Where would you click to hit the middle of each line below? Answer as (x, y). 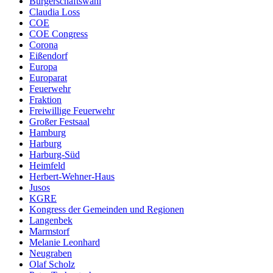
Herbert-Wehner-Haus (72, 176)
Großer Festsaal (59, 121)
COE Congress (58, 34)
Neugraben (51, 253)
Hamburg (48, 132)
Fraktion (45, 99)
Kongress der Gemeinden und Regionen (107, 209)
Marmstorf (49, 231)
